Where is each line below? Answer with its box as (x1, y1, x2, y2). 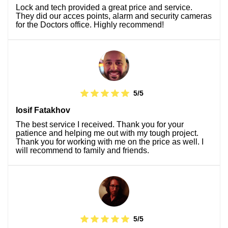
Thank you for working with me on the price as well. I (16, 137, 204, 146)
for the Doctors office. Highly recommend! (16, 20, 164, 29)
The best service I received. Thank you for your (16, 120, 184, 129)
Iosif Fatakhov (16, 105, 70, 115)
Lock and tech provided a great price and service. (16, 3, 192, 12)
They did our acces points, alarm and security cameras (16, 11, 212, 20)
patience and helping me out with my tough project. (16, 128, 198, 137)
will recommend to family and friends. (16, 146, 149, 155)
